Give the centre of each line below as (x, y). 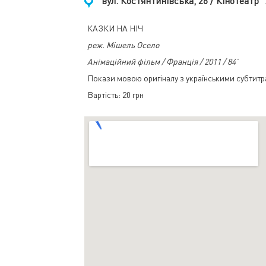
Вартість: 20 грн (115, 95)
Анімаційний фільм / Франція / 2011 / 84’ (163, 62)
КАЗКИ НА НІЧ (115, 28)
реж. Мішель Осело (123, 45)
